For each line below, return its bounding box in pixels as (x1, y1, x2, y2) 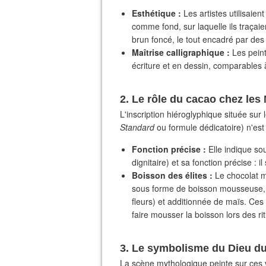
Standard (120, 121, 154, 133)
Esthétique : (132, 7, 181, 19)
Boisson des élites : (132, 169, 213, 181)
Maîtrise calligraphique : (132, 46, 230, 58)
